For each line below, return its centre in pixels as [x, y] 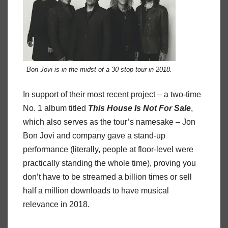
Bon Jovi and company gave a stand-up [94, 136]
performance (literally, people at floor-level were [108, 150]
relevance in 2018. [56, 205]
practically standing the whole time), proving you [109, 163]
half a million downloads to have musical [96, 191]
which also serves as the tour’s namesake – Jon [109, 122]
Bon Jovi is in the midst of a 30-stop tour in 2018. [99, 69]
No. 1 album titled [55, 108]
